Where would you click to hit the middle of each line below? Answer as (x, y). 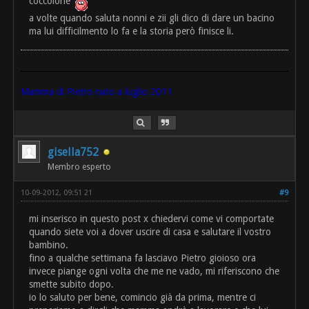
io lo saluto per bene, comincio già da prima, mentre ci (143, 297)
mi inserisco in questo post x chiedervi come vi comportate (152, 218)
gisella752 (73, 152)
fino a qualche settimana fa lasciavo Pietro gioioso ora (143, 258)
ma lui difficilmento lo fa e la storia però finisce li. (132, 31)
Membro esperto (80, 167)
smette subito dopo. (72, 284)
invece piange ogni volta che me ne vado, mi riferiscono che (154, 271)
